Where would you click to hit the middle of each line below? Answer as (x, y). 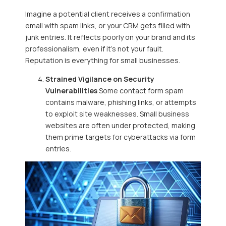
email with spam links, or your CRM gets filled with (108, 25)
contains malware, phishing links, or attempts (121, 102)
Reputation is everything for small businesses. (103, 60)
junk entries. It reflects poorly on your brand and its (110, 37)
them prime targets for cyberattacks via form (121, 137)
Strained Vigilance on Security (100, 79)
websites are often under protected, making (120, 125)
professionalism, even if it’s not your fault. (94, 48)
